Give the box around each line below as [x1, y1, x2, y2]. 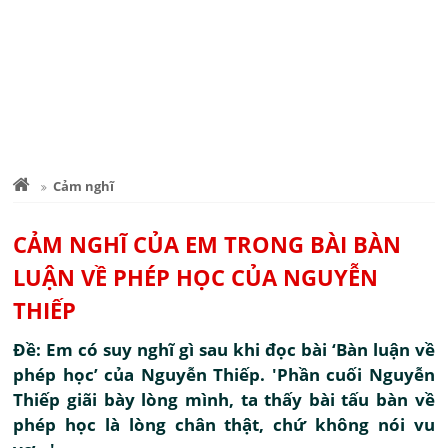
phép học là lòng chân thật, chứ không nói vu [13, 413, 435, 436]
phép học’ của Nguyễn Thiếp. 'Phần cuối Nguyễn [13, 363, 435, 386]
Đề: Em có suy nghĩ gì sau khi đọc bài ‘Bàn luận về [13, 338, 435, 361]
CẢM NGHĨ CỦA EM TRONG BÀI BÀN [13, 229, 402, 259]
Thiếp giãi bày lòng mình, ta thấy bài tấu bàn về [13, 388, 435, 411]
